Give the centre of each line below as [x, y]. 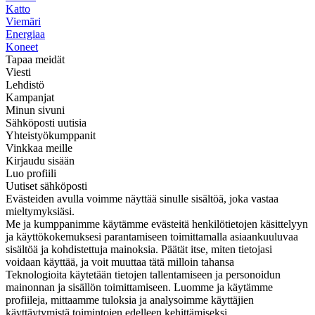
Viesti [18, 72]
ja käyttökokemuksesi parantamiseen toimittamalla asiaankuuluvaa [152, 236]
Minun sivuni [35, 110]
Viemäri [23, 21]
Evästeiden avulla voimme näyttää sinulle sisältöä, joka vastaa [142, 198]
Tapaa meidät [35, 59]
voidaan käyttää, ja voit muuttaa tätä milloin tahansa [120, 262]
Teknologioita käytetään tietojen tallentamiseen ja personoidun [143, 274]
